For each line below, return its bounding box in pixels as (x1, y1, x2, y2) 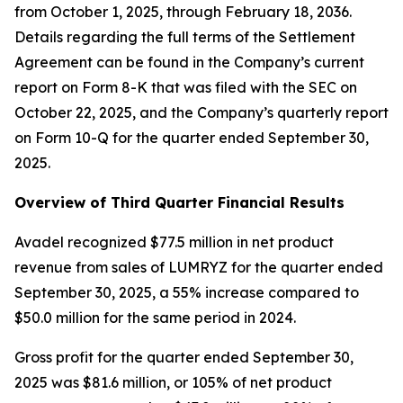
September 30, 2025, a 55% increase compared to (14, 283, 359, 301)
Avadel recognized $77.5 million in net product (14, 233, 334, 251)
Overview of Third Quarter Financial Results (14, 193, 345, 211)
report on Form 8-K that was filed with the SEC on (14, 78, 357, 96)
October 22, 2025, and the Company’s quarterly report (14, 103, 389, 121)
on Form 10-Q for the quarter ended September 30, (14, 129, 369, 147)
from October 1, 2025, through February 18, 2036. (14, 3, 352, 21)
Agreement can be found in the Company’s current (14, 53, 364, 71)
